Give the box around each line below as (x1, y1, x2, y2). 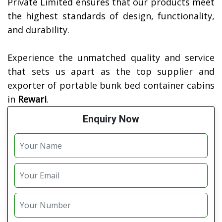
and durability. (7, 24, 69, 36)
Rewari (18, 93, 47, 106)
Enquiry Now (83, 113, 139, 125)
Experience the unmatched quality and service (7, 52, 215, 64)
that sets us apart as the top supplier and (7, 65, 215, 78)
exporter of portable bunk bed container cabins (7, 79, 215, 92)
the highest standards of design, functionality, (7, 10, 215, 22)
